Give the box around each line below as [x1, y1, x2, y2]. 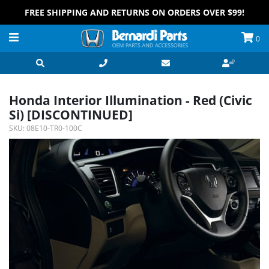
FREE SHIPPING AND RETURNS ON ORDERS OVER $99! [25, 7, 244, 18]
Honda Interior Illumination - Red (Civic [9, 92, 252, 109]
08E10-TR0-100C [26, 123, 82, 134]
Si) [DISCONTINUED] [9, 106, 133, 123]
